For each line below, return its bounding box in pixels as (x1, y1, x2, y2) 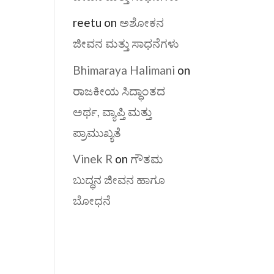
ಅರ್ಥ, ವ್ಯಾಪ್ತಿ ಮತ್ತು (73, 104, 152, 119)
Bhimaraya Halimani (73, 62, 176, 77)
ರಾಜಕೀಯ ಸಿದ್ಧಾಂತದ (73, 83, 166, 98)
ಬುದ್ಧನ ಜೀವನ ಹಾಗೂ (73, 172, 166, 187)
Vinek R (73, 152, 113, 166)
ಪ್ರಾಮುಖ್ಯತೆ (73, 125, 122, 139)
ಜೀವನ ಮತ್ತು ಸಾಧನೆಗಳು (73, 36, 180, 50)
